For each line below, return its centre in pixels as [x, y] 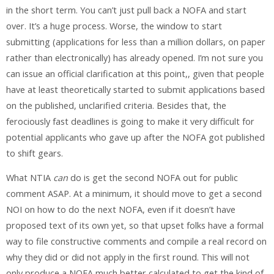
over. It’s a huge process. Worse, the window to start [114, 26]
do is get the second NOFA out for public [153, 178]
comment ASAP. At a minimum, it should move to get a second [134, 194]
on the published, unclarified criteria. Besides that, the [116, 106]
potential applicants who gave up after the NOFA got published [135, 138]
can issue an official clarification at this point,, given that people [135, 74]
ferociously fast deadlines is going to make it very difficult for [130, 122]
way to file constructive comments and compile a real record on [136, 242]
